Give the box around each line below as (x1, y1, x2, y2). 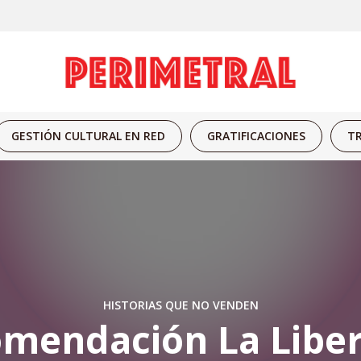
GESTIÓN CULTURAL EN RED (11, 128, 165, 143)
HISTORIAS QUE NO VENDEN (102, 297, 259, 313)
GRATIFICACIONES (207, 128, 305, 143)
